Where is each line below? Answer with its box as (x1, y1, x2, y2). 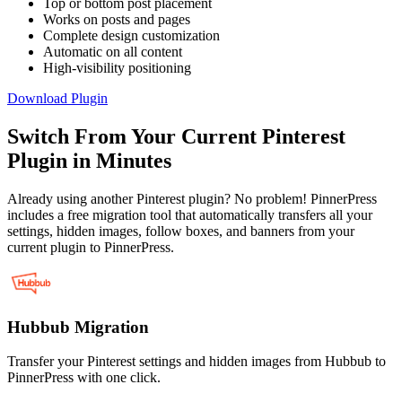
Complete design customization (43, 27, 220, 43)
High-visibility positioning (43, 59, 191, 75)
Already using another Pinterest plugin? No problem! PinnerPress (7, 190, 377, 206)
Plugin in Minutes (7, 148, 171, 172)
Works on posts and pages (43, 11, 190, 27)
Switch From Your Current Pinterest (7, 124, 345, 148)
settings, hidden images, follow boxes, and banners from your (7, 223, 354, 239)
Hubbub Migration (7, 317, 149, 336)
